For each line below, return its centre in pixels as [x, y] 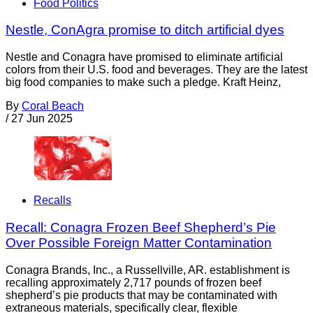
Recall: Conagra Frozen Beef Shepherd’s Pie [141, 228]
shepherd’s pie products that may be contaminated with [141, 295]
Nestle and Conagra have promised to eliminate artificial [144, 57]
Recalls [52, 201]
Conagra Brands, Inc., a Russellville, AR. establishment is [148, 270]
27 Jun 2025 [42, 119]
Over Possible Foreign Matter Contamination [139, 243]
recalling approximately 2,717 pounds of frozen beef [133, 282]
